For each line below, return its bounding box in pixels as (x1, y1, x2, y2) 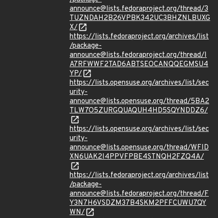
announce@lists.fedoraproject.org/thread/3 (70, 4, 208, 14)
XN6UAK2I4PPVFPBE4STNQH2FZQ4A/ (70, 152, 204, 162)
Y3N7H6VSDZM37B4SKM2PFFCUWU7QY (70, 199, 206, 208)
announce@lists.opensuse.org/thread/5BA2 (70, 97, 209, 106)
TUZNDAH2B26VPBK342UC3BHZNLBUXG (70, 14, 210, 23)
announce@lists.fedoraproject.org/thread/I (70, 51, 207, 60)
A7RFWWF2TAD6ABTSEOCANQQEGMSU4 (70, 60, 208, 69)
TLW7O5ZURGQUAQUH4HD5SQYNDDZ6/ (70, 106, 208, 115)
